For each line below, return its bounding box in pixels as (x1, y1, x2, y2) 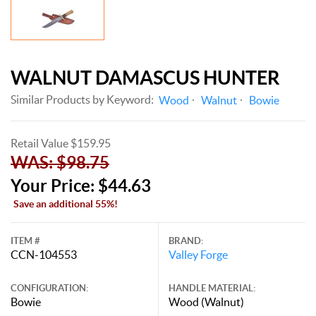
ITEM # (11, 235, 40, 246)
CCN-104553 (11, 248, 77, 261)
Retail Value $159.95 (11, 136, 111, 150)
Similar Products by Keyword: (11, 92, 154, 106)
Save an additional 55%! (13, 197, 118, 209)
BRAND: (169, 235, 203, 246)
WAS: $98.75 (11, 152, 109, 172)
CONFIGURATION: (11, 282, 88, 293)
